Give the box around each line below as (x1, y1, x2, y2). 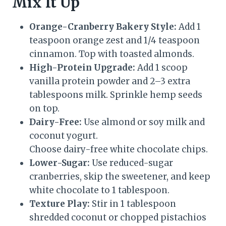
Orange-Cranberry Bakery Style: (29, 21, 177, 33)
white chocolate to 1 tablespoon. (29, 185, 169, 196)
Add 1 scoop (135, 62, 188, 74)
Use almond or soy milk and (82, 117, 205, 128)
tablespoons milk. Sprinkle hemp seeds (29, 89, 202, 101)
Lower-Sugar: (29, 157, 90, 169)
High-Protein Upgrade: (29, 62, 135, 74)
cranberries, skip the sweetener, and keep (29, 171, 210, 183)
